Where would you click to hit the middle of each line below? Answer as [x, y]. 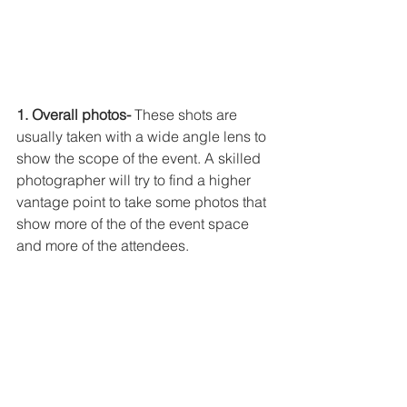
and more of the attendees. [104, 246]
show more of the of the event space [134, 224]
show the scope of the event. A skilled [140, 159]
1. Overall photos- [74, 115]
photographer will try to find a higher [135, 180]
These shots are [186, 115]
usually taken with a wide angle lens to [143, 137]
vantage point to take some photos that [143, 202]
